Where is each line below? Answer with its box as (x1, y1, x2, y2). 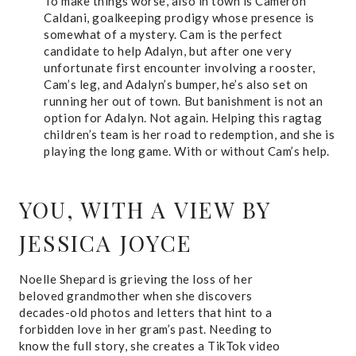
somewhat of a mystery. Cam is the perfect (44, 26, 283, 41)
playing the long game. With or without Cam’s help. (44, 143, 330, 158)
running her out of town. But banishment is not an (44, 93, 323, 108)
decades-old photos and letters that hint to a (19, 304, 273, 319)
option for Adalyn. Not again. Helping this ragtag (44, 110, 323, 125)
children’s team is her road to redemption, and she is (44, 126, 335, 141)
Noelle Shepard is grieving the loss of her (19, 271, 253, 286)
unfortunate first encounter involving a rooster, (44, 60, 315, 75)
